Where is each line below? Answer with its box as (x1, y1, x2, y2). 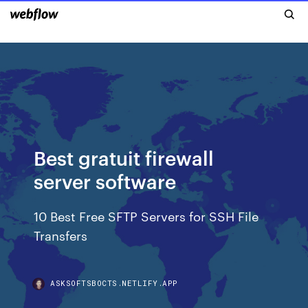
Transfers (34, 226, 88, 243)
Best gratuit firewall (34, 144, 214, 170)
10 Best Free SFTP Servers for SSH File (34, 207, 259, 224)
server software (34, 168, 177, 193)
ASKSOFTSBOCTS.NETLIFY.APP (50, 278, 178, 288)
